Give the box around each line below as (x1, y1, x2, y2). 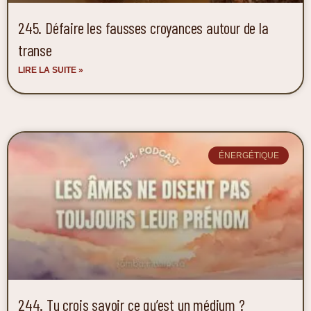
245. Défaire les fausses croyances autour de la (18, 17, 269, 37)
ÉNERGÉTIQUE (218, 150, 279, 160)
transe (18, 40, 52, 60)
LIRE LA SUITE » (18, 65, 83, 75)
